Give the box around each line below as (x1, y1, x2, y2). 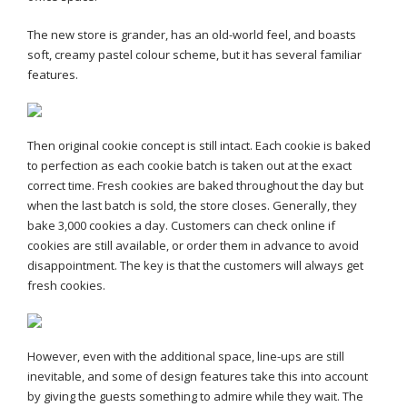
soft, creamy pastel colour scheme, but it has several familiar (27, 46, 362, 63)
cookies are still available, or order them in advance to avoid (27, 237, 359, 253)
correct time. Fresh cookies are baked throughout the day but (27, 177, 363, 194)
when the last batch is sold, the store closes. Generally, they (27, 197, 357, 213)
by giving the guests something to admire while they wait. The (27, 388, 363, 404)
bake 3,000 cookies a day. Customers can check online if (27, 217, 335, 233)
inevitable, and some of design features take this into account (27, 368, 368, 384)
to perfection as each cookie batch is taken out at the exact (27, 157, 352, 174)
